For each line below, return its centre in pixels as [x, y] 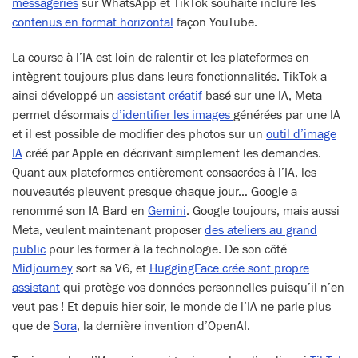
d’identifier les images [173, 115]
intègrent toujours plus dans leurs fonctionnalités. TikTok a [169, 77]
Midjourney [42, 268]
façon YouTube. [217, 22]
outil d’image [301, 134]
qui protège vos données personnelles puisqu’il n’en [202, 288]
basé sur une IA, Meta [262, 96]
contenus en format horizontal [93, 22]
